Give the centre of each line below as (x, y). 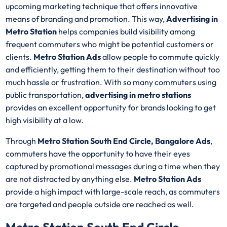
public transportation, (46, 95)
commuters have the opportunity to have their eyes (98, 154)
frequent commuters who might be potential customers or (110, 44)
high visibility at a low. (45, 120)
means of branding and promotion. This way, (86, 19)
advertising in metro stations (138, 95)
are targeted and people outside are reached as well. (100, 204)
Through (22, 141)
